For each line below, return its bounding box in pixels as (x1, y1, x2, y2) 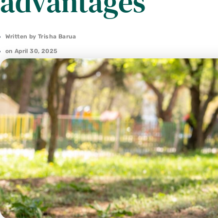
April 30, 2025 (14, 48, 58, 54)
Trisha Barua (36, 33, 76, 40)
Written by (5, 33, 36, 40)
